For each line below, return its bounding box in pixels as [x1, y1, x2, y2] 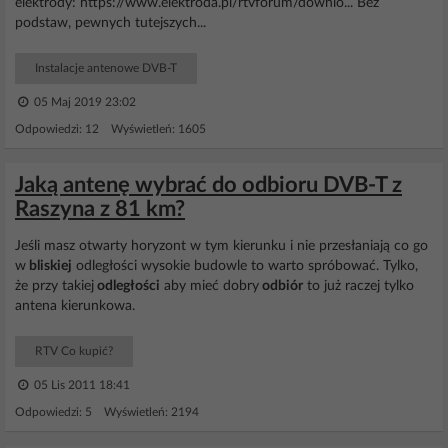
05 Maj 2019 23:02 [31, 96, 136, 108]
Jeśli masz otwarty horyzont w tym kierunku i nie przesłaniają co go [15, 239, 428, 253]
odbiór [259, 279, 303, 293]
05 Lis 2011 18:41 [31, 379, 130, 391]
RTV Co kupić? [35, 345, 113, 357]
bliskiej [26, 259, 72, 273]
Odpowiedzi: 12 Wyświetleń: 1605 [15, 123, 206, 135]
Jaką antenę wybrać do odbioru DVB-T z [15, 174, 402, 196]
